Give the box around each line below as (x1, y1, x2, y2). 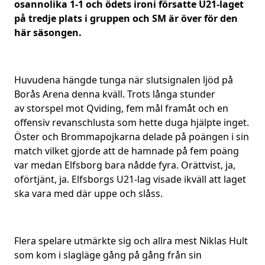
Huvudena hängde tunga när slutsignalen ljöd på (14, 73, 233, 86)
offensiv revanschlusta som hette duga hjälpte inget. (14, 116, 249, 129)
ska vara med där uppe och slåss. (14, 187, 163, 200)
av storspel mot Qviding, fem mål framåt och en (14, 102, 228, 115)
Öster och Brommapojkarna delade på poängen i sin (14, 130, 249, 143)
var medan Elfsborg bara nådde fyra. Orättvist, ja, (14, 159, 235, 172)
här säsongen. (14, 26, 82, 39)
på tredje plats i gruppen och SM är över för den (14, 12, 238, 25)
